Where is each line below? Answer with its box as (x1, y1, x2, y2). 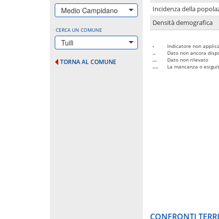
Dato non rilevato (167, 56, 208, 63)
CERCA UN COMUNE (56, 26, 102, 33)
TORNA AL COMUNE (60, 57, 116, 66)
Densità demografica (153, 18, 213, 27)
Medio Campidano (61, 5, 118, 15)
